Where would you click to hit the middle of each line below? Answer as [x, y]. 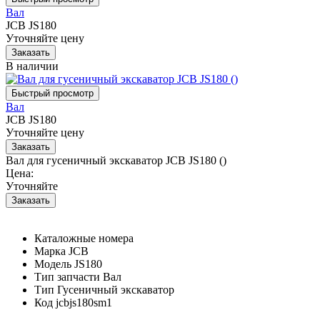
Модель [53, 264]
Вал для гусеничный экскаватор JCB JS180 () [116, 160]
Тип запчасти [67, 276]
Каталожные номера [84, 238]
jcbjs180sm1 [84, 302]
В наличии [32, 66]
